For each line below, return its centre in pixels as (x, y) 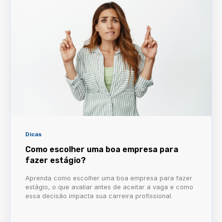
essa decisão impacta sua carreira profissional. (99, 196)
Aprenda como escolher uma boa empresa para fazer (109, 178)
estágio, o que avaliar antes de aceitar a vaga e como (109, 187)
